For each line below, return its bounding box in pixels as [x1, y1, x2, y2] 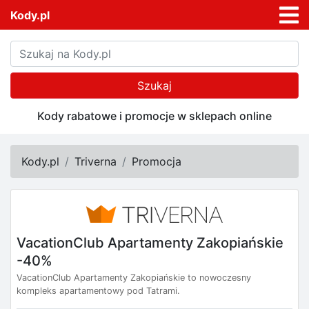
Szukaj [137, 79, 172, 93]
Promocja [132, 154, 181, 169]
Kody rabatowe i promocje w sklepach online [37, 109, 272, 123]
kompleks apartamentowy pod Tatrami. [17, 286, 180, 297]
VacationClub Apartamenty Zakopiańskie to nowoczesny [17, 272, 251, 283]
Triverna [74, 154, 117, 169]
